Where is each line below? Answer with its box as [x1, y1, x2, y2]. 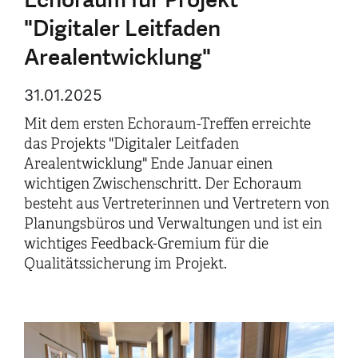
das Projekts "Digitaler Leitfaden [24, 134, 239, 153]
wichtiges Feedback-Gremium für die [24, 234, 268, 253]
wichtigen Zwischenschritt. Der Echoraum [24, 174, 302, 193]
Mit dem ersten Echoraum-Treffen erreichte [24, 114, 311, 133]
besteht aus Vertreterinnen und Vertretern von [24, 194, 329, 213]
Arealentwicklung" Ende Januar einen [24, 154, 272, 173]
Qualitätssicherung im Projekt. [24, 254, 227, 272]
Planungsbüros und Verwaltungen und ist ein [24, 214, 322, 233]
